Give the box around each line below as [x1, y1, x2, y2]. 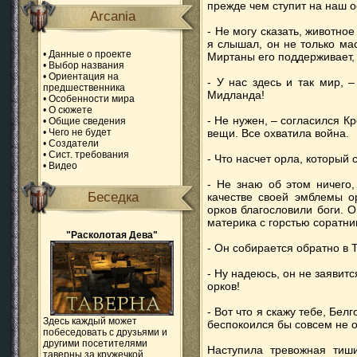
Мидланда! [207, 88, 265, 101]
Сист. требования [49, 149, 129, 160]
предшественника [43, 82, 125, 93]
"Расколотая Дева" [66, 229, 158, 241]
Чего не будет [49, 127, 112, 138]
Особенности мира [49, 93, 135, 104]
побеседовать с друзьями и [43, 327, 167, 338]
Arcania [90, 9, 136, 24]
